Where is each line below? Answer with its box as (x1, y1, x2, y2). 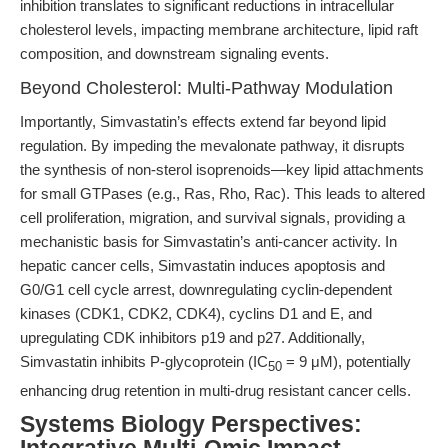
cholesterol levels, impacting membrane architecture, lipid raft (20, 21, 418, 38)
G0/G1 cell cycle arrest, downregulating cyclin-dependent (20, 281, 392, 298)
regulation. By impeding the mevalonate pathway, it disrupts (20, 137, 405, 154)
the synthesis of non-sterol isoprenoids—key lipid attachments (20, 161, 424, 178)
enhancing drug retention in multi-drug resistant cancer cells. (20, 382, 411, 399)
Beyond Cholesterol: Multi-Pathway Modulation (20, 78, 393, 98)
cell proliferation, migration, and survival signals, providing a (20, 209, 405, 226)
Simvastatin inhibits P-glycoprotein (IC (20, 353, 268, 370)
